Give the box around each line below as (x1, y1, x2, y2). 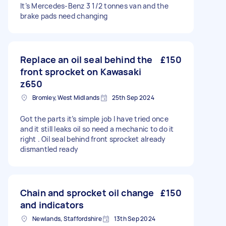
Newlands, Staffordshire (32, 214, 102, 223)
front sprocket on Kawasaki (20, 66, 141, 78)
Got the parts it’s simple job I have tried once (20, 114, 168, 124)
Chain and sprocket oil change (20, 187, 154, 199)
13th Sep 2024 (114, 214, 155, 223)
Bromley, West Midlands (32, 93, 100, 102)
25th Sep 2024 (111, 93, 154, 102)
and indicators (20, 199, 84, 211)
